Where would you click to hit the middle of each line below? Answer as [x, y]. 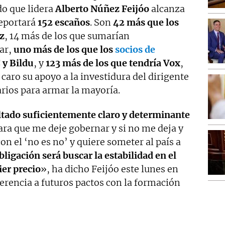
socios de [135, 49]
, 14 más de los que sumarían [67, 36]
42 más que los [146, 22]
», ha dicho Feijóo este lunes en [109, 169]
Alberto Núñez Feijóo [102, 9]
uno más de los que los [64, 49]
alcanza [167, 9]
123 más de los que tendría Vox [113, 63]
